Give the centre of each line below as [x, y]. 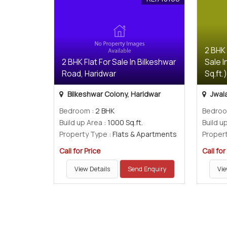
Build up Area [81, 122]
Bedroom [75, 111]
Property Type [83, 134]
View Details [92, 169]
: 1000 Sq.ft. [123, 122]
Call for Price [80, 151]
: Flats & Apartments [142, 134]
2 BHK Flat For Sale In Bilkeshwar [119, 62]
